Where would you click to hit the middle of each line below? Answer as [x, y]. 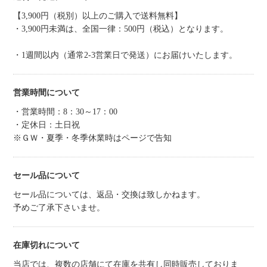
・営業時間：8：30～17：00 [66, 111]
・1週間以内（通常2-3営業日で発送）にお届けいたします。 [125, 55]
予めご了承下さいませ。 [59, 207]
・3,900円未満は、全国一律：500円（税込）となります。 [121, 29]
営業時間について [47, 92]
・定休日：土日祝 [47, 125]
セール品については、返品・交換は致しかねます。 [109, 194]
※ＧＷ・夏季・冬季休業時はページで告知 [93, 138]
